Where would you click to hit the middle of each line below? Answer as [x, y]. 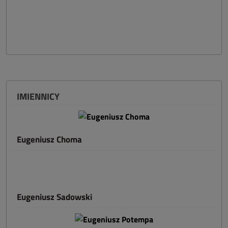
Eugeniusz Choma [49, 139]
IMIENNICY [38, 96]
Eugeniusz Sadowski [54, 197]
